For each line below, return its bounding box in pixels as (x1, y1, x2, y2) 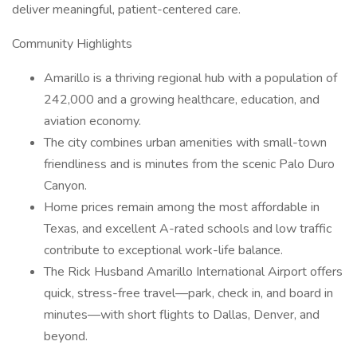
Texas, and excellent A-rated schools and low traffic (44, 220, 331, 237)
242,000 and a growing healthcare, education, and (44, 91, 320, 108)
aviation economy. (44, 112, 141, 130)
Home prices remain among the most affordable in (44, 198, 320, 216)
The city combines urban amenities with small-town (44, 134, 327, 151)
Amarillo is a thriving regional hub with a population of (44, 69, 337, 87)
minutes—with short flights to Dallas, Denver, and (44, 306, 320, 324)
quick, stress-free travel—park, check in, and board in (44, 284, 333, 302)
